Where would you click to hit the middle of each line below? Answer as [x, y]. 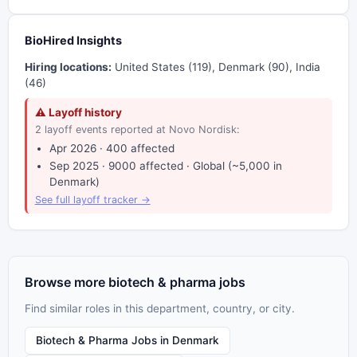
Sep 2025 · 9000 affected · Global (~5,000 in [165, 166]
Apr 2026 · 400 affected [112, 149]
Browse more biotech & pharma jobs [135, 282]
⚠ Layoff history [78, 113]
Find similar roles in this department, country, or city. [160, 308]
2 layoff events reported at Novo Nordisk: [137, 130]
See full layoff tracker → [92, 200]
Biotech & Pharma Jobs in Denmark [127, 341]
